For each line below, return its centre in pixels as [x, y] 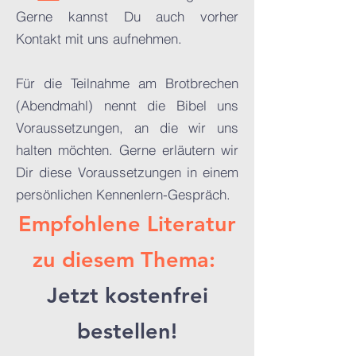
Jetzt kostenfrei [127, 295]
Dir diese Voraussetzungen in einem [127, 172]
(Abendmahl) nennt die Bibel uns [127, 105]
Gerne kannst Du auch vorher [127, 16]
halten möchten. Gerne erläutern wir [127, 150]
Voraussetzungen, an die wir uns [127, 128]
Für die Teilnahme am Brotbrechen [127, 83]
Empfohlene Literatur [127, 224]
